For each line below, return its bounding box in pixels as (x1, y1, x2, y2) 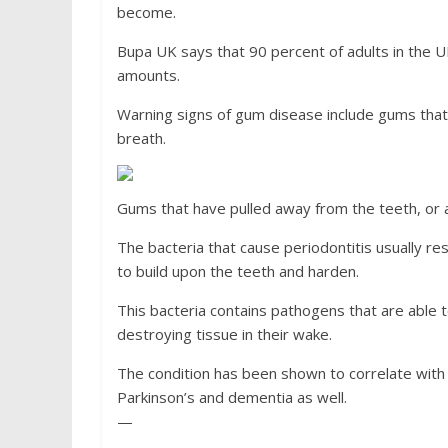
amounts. (117, 65, 180, 85)
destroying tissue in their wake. (117, 324, 332, 344)
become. (117, 2, 176, 22)
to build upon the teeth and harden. (117, 261, 359, 281)
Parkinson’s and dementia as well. (117, 387, 347, 407)
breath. (117, 128, 166, 148)
